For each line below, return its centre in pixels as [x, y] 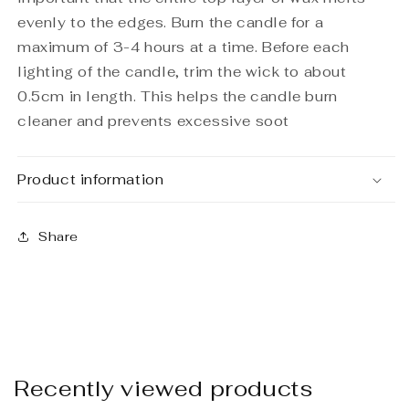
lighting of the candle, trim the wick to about [182, 72]
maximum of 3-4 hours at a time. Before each [184, 47]
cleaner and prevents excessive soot [154, 121]
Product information [91, 180]
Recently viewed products [163, 389]
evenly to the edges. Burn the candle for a [171, 23]
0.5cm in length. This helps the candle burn [178, 97]
